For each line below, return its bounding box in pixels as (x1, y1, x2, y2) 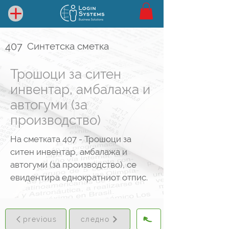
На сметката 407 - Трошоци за (10, 134, 131, 145)
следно (80, 215, 110, 224)
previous (22, 215, 57, 224)
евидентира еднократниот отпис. (10, 172, 148, 183)
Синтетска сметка (27, 40, 109, 52)
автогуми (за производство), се (10, 159, 136, 170)
